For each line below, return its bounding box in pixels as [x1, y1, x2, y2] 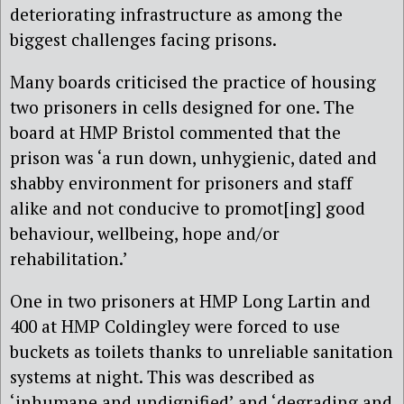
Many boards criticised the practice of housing [10, 69, 376, 93]
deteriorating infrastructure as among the [10, 2, 343, 25]
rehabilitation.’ [10, 246, 128, 270]
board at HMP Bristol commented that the [10, 120, 341, 143]
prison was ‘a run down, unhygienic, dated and [10, 145, 377, 169]
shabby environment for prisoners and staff [10, 170, 353, 194]
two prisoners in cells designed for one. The [10, 95, 354, 118]
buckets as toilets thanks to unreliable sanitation [10, 340, 393, 363]
